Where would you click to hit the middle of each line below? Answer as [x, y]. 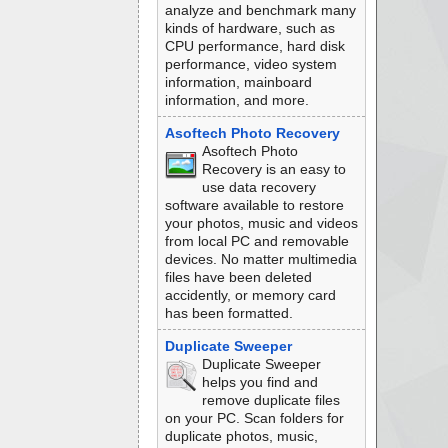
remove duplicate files [270, 400]
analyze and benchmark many [260, 10]
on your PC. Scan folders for [254, 418]
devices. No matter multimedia [260, 259]
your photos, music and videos [261, 223]
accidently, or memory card [250, 295]
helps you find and [259, 382]
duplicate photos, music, [241, 436]
